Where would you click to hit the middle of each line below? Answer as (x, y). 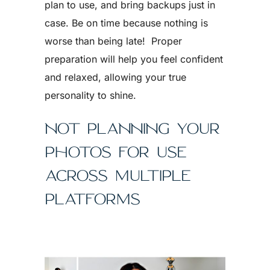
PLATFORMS (92, 199)
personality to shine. (90, 95)
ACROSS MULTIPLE (118, 175)
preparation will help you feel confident (134, 59)
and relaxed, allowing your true (115, 77)
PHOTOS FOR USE (115, 152)
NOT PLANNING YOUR (132, 128)
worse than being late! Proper (113, 41)
